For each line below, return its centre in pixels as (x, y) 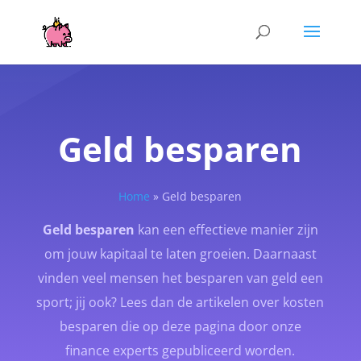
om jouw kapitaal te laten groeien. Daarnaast (180, 254)
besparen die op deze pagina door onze (180, 326)
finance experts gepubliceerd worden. (180, 351)
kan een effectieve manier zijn (226, 230)
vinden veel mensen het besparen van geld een (180, 278)
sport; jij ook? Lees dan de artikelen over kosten (180, 302)
